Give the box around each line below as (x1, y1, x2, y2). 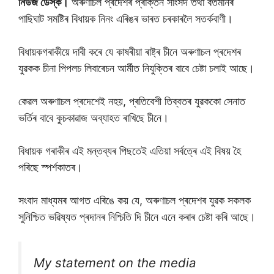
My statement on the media (34, 255, 196, 270)
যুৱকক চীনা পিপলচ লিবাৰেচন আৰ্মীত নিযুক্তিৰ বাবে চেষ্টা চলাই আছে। (18, 62, 254, 75)
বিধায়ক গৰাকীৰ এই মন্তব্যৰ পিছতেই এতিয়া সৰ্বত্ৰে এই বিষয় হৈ (18, 144, 241, 157)
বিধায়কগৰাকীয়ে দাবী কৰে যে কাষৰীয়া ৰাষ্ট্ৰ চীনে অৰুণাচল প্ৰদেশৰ (18, 45, 241, 58)
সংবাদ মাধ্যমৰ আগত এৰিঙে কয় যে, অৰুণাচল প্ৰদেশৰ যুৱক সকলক (18, 194, 251, 207)
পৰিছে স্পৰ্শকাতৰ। (18, 161, 83, 174)
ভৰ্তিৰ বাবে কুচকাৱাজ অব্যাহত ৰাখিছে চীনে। (18, 111, 169, 124)
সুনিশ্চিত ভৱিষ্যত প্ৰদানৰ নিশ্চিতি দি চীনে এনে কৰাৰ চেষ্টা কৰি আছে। (18, 210, 256, 223)
